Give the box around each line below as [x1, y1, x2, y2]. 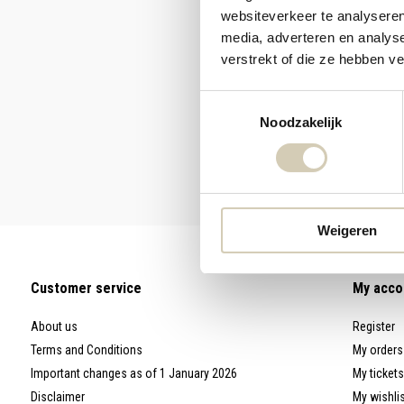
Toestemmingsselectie [199, 93, 333, 109]
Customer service [30, 280, 142, 298]
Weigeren [317, 222, 377, 238]
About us [30, 319, 78, 335]
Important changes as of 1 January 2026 [30, 366, 237, 381]
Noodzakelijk [260, 114, 343, 130]
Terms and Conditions [30, 343, 142, 358]
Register [352, 319, 395, 335]
